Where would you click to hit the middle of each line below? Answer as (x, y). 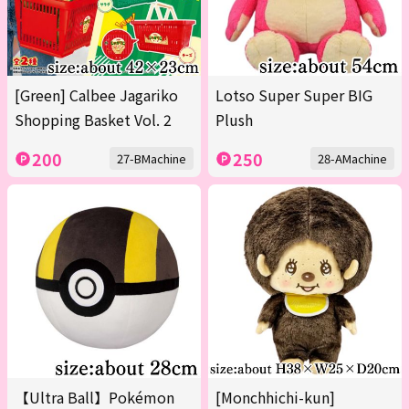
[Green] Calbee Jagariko (96, 95)
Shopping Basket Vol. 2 (93, 120)
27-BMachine (152, 159)
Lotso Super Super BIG (294, 95)
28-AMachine (352, 159)
